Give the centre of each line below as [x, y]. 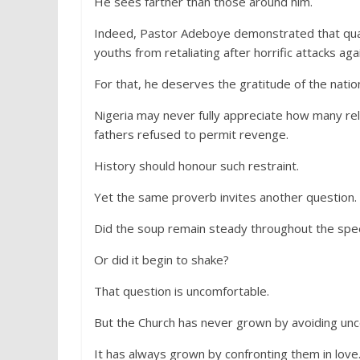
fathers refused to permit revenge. [191, 134]
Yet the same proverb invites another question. [225, 197]
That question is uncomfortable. [182, 291]
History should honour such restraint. [196, 166]
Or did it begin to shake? [162, 260]
